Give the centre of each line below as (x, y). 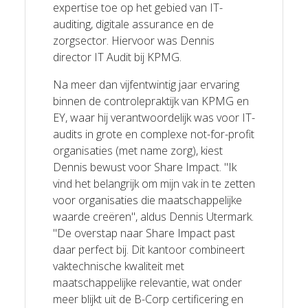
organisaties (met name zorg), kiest (137, 150)
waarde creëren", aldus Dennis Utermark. (153, 216)
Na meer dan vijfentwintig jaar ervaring (146, 84)
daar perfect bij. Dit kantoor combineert (148, 249)
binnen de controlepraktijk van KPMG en (151, 101)
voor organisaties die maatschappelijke (147, 200)
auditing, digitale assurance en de (133, 24)
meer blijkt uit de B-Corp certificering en (148, 299)
